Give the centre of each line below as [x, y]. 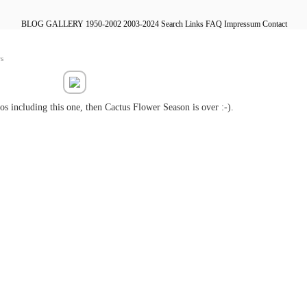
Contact [275, 24]
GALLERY [64, 24]
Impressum [242, 24]
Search [171, 24]
